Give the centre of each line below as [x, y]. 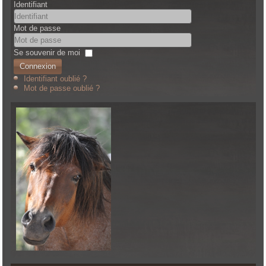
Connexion [38, 66]
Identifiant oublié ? [56, 78]
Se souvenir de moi [47, 52]
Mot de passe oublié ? [62, 88]
